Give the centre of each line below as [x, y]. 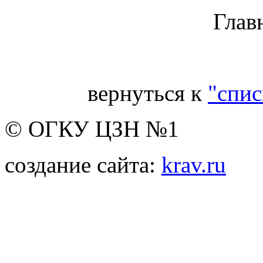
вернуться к [148, 93]
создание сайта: [83, 164]
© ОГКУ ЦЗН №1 [92, 129]
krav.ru [194, 164]
